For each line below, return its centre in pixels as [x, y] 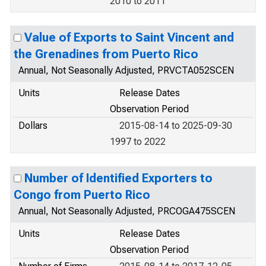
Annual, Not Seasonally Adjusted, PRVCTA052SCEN [126, 70]
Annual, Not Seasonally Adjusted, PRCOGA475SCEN [127, 211]
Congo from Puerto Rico [82, 194]
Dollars [33, 125]
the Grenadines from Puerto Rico [106, 54]
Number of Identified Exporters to [118, 178]
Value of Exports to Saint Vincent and [129, 37]
